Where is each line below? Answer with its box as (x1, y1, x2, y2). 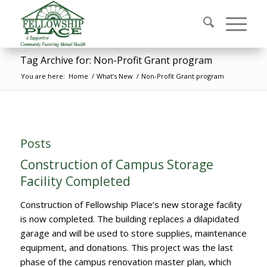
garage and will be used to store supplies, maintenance (20, 226, 247, 239)
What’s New (96, 72, 133, 80)
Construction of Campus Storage (20, 156, 213, 173)
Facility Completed (20, 173, 131, 190)
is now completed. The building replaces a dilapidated (20, 212, 239, 225)
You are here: (20, 72, 65, 80)
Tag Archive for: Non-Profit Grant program (20, 54, 212, 67)
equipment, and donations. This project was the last (20, 241, 233, 253)
